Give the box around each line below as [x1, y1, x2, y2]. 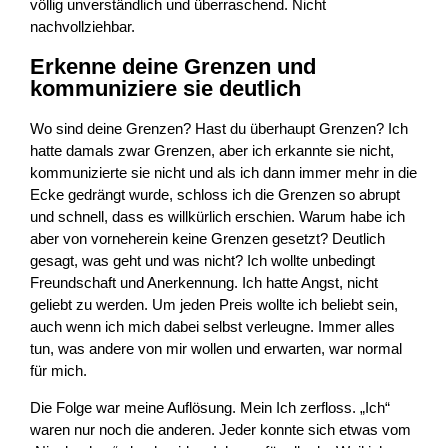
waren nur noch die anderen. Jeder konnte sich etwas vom [30, 421, 412, 438]
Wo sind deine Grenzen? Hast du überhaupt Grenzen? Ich [30, 121, 409, 138]
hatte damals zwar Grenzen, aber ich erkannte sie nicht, [30, 143, 395, 160]
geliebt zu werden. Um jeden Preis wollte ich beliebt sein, [30, 297, 399, 314]
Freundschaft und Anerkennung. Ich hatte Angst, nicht [30, 275, 379, 292]
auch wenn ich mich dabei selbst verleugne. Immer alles [30, 319, 396, 336]
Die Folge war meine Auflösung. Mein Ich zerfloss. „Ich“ [30, 399, 391, 416]
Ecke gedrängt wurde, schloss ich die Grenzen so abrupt [30, 187, 401, 204]
